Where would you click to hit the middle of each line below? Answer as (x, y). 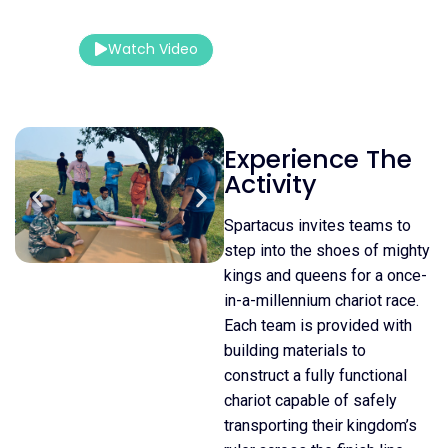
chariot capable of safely (310, 400)
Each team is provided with (318, 325)
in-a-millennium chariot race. (321, 300)
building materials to (295, 350)
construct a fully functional (315, 375)
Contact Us (289, 49)
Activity (270, 184)
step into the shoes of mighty (327, 250)
